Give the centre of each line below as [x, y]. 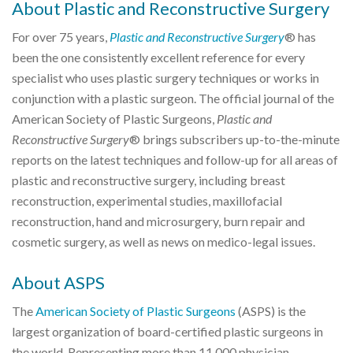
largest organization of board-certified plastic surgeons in [167, 331]
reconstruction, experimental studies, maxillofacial [147, 201]
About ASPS [58, 282]
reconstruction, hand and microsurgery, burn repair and [158, 221]
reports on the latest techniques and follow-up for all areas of [175, 160]
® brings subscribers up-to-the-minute [234, 139]
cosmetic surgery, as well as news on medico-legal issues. [163, 242]
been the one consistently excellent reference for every [158, 57]
